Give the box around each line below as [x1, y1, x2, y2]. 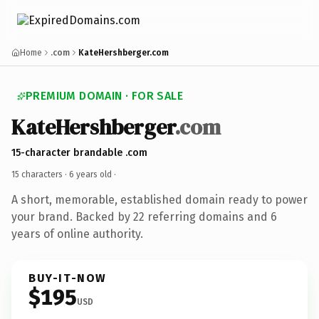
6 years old [69, 169, 112, 179]
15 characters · [11, 169, 69, 179]
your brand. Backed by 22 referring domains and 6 [11, 209, 277, 224]
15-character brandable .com [11, 146, 147, 159]
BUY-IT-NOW [28, 271, 107, 285]
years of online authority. [11, 226, 143, 241]
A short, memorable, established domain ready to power [11, 192, 308, 206]
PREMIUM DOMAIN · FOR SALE [26, 89, 183, 103]
